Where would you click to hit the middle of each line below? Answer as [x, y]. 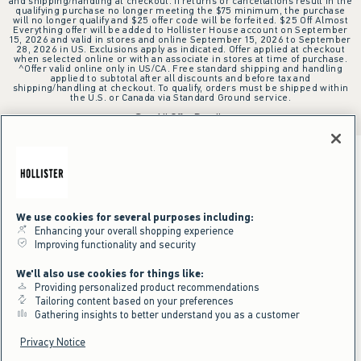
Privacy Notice [53, 342]
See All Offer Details [180, 118]
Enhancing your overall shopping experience [131, 231]
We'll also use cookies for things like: [110, 274]
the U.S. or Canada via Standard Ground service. [180, 97]
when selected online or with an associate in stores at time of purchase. [180, 58]
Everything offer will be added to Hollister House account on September [180, 29]
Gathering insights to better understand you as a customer [164, 315]
